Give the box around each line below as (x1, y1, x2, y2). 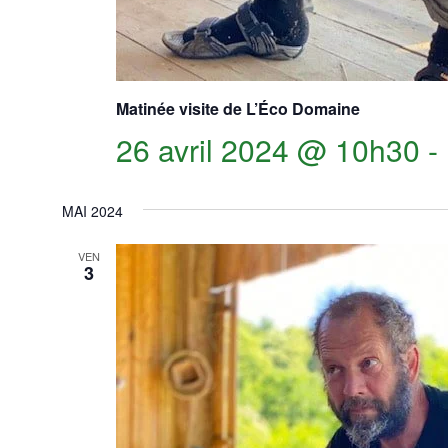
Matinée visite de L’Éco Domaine (115, 97, 360, 121)
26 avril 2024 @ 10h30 (115, 128, 420, 172)
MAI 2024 (61, 201, 123, 222)
